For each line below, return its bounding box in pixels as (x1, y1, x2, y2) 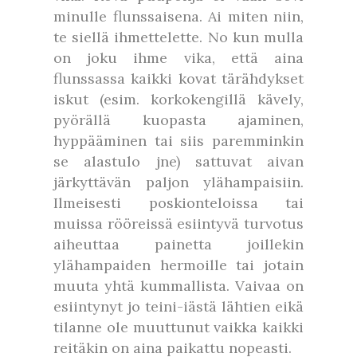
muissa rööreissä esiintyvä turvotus (53, 214, 304, 233)
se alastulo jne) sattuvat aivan (53, 152, 304, 171)
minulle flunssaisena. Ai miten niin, (53, 7, 304, 25)
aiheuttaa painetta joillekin (53, 235, 304, 253)
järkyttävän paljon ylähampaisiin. (53, 173, 304, 191)
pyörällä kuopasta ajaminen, (53, 111, 304, 129)
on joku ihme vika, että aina (53, 49, 304, 67)
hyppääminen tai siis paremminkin (53, 131, 304, 150)
